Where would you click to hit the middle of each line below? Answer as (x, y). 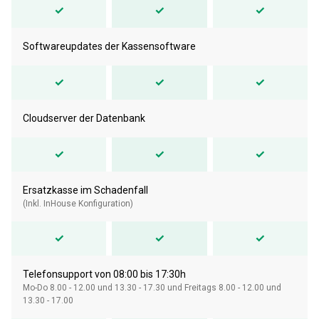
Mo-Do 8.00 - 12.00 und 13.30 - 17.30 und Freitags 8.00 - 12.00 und (152, 287)
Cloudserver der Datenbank (84, 118)
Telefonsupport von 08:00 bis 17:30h (104, 274)
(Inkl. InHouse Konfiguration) (78, 203)
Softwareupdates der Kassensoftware (109, 46)
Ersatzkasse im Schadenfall (85, 190)
